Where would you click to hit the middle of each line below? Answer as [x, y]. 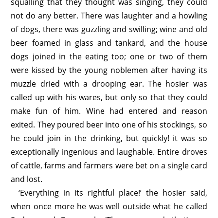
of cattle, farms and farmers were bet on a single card [109, 165]
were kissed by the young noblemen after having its [109, 70]
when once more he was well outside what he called [109, 206]
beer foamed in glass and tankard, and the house [109, 43]
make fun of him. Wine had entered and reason [109, 111]
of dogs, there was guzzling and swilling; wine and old [109, 29]
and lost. [27, 179]
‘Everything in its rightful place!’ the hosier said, [113, 193]
